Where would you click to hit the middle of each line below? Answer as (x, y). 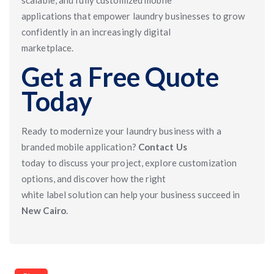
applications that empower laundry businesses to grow (133, 16)
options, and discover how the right (94, 179)
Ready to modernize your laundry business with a (121, 131)
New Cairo (44, 210)
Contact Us (162, 147)
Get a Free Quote (120, 77)
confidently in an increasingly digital (96, 32)
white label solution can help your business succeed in (131, 194)
